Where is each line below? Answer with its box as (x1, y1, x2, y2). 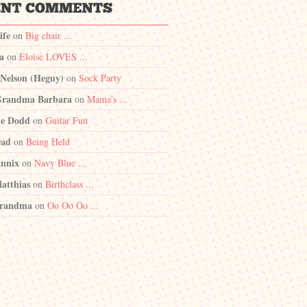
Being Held (26, 135, 70, 148)
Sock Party (79, 71, 121, 84)
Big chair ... (25, 29, 72, 42)
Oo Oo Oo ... (47, 199, 99, 212)
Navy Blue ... (34, 156, 86, 169)
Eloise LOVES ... (19, 50, 88, 63)
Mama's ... (87, 93, 127, 106)
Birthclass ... (45, 177, 94, 191)
